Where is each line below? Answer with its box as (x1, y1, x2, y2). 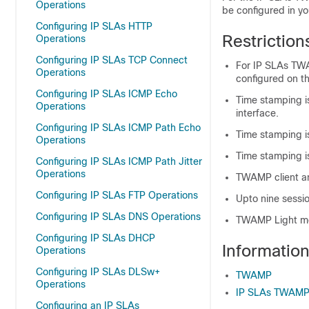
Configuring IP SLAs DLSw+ (36, 266, 160, 277)
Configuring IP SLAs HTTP (36, 21, 152, 32)
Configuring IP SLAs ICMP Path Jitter (36, 156, 202, 167)
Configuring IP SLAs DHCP (36, 232, 155, 243)
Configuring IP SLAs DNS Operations (36, 211, 201, 222)
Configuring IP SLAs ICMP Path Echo (36, 122, 201, 133)
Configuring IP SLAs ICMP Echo (36, 88, 177, 99)
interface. (236, 108, 279, 119)
